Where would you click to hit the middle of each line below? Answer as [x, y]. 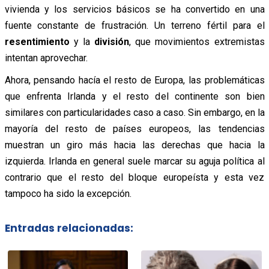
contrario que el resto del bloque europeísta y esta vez [134, 177]
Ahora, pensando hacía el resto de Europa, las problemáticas [134, 80]
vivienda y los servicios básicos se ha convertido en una [134, 9]
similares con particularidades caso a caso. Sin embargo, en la [134, 112]
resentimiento [37, 41]
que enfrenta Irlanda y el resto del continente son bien [134, 96]
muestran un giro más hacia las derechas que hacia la [134, 145]
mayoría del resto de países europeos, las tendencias [134, 128]
